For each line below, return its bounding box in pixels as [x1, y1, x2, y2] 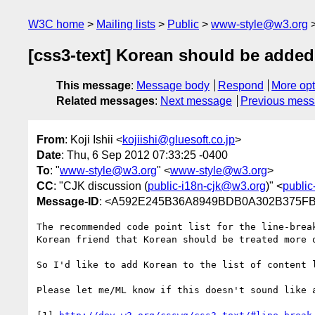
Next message [160, 95, 232, 108]
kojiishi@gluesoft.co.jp [122, 133, 235, 146]
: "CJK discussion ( [53, 179, 148, 192]
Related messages [56, 95, 155, 108]
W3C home [28, 18, 84, 30]
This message [56, 79, 131, 92]
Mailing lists [96, 18, 155, 30]
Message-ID [37, 195, 99, 207]
